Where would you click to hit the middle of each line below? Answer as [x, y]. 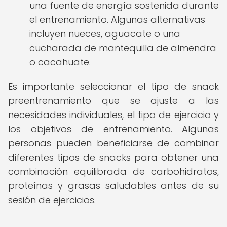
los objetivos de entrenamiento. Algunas [113, 129]
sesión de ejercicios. [52, 200]
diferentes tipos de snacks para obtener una [113, 157]
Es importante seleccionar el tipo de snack [113, 86]
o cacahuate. [60, 62]
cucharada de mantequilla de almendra [123, 48]
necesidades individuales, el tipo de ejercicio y [113, 115]
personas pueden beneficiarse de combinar [113, 143]
